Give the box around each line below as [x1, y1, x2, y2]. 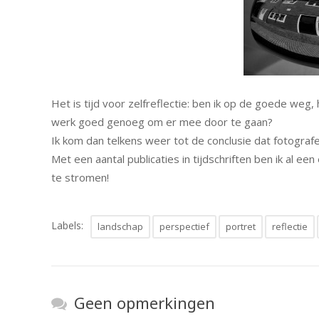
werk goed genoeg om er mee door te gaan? [51, 115, 273, 129]
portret [226, 220, 256, 233]
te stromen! [51, 170, 109, 184]
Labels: [51, 219, 83, 232]
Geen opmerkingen [74, 292, 215, 313]
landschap [98, 220, 143, 233]
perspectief [159, 220, 209, 233]
